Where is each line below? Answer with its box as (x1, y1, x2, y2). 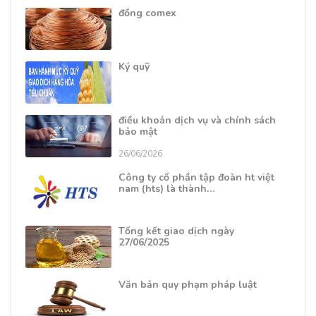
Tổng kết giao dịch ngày (119, 224, 234, 238)
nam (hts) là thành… (119, 182, 215, 196)
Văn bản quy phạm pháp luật (119, 278, 257, 292)
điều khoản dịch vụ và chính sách (119, 114, 276, 128)
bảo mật (119, 125, 157, 139)
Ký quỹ (119, 60, 150, 74)
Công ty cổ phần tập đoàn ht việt (119, 171, 274, 185)
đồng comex (119, 6, 176, 20)
